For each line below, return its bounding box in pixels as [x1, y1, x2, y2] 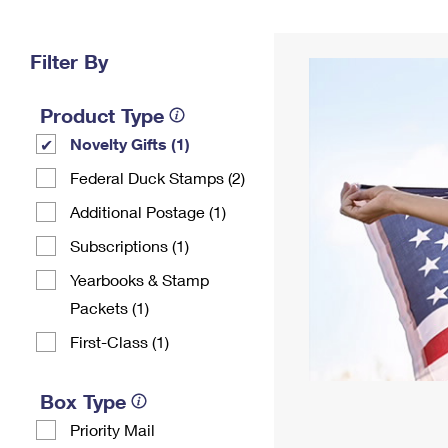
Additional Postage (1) [70, 202, 226, 221]
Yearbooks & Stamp [70, 270, 209, 289]
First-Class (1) [70, 332, 169, 351]
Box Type [40, 389, 126, 413]
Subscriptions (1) [70, 236, 189, 255]
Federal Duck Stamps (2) [70, 168, 245, 187]
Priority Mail [70, 420, 155, 439]
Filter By [30, 49, 108, 73]
